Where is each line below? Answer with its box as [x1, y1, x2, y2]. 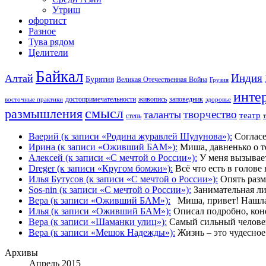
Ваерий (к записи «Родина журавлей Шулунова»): [28, 131, 232, 141]
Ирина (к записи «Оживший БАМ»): [28, 141, 178, 152]
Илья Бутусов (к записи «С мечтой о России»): [28, 173, 218, 184]
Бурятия [85, 74, 114, 84]
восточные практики [5, 96, 63, 103]
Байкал [36, 67, 83, 85]
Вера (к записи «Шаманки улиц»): [28, 216, 167, 227]
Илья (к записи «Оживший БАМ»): [28, 205, 171, 216]
